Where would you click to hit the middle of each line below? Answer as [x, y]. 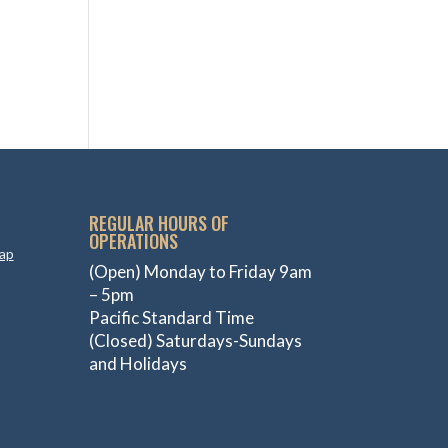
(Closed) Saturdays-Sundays [196, 340]
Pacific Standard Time [172, 317]
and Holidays [138, 363]
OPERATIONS [134, 240]
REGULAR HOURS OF [159, 222]
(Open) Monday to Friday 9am [201, 271]
